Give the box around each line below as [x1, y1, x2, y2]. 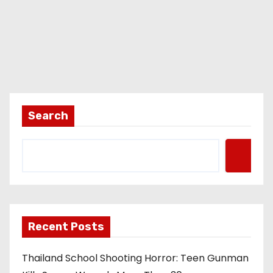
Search [28, 109, 68, 123]
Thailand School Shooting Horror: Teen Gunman [22, 251, 249, 266]
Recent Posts [28, 220, 104, 234]
